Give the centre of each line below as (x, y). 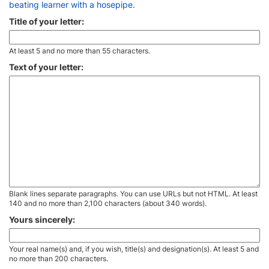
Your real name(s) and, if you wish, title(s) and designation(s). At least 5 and (134, 249)
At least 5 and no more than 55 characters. (80, 51)
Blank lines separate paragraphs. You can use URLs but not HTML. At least (133, 194)
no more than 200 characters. (59, 258)
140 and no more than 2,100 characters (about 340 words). (108, 203)
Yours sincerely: (42, 219)
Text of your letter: (46, 67)
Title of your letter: (47, 21)
